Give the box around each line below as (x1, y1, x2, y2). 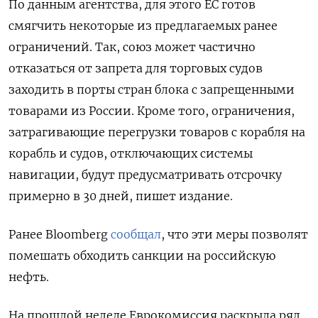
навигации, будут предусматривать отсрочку (9, 167, 282, 182)
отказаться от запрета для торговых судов (9, 60, 263, 75)
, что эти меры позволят (161, 226, 308, 241)
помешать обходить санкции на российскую (9, 248, 275, 263)
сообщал (111, 226, 161, 241)
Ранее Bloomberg (9, 226, 111, 241)
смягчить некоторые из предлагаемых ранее (9, 18, 278, 33)
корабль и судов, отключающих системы (9, 146, 253, 160)
